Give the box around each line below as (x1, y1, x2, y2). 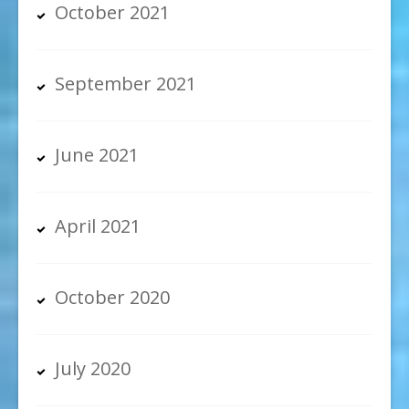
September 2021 (55, 70, 196, 96)
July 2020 (55, 355, 131, 381)
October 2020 (55, 284, 170, 309)
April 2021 (55, 213, 141, 238)
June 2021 (55, 142, 139, 167)
